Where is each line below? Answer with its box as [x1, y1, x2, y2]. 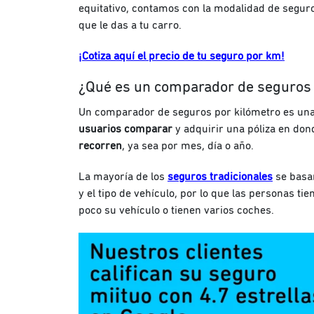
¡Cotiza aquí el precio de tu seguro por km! [78, 50, 285, 62]
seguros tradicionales [168, 171, 273, 183]
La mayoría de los [78, 171, 168, 183]
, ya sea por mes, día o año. [122, 140, 257, 152]
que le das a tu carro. [78, 20, 182, 32]
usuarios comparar [78, 123, 175, 135]
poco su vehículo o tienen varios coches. [78, 205, 277, 217]
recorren [78, 140, 122, 152]
